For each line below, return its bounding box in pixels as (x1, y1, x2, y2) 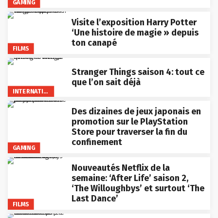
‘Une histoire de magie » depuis (71, 27, 199, 38)
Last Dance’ (71, 193, 118, 204)
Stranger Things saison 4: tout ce (71, 66, 204, 77)
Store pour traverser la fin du (71, 126, 187, 137)
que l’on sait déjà (71, 76, 141, 88)
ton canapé (71, 37, 117, 48)
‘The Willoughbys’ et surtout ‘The (71, 182, 204, 194)
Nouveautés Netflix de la (71, 162, 170, 173)
